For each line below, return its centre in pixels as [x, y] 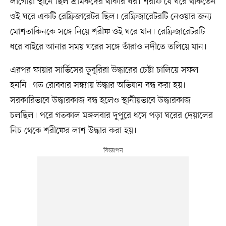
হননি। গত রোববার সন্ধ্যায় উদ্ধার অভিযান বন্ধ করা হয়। [98, 86]
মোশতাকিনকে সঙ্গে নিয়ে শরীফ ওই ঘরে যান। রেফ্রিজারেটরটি [107, 32]
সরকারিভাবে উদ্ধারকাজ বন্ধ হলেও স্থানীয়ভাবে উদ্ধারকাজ [100, 101]
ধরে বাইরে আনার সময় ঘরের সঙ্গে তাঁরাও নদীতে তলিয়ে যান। [108, 47]
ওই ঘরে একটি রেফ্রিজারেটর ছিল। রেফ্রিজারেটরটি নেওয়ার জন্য [111, 17]
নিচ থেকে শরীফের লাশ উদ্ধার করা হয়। [73, 131]
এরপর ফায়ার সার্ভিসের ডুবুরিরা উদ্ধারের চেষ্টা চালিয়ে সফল [104, 70]
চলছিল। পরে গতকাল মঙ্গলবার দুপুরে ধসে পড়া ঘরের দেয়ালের [111, 116]
